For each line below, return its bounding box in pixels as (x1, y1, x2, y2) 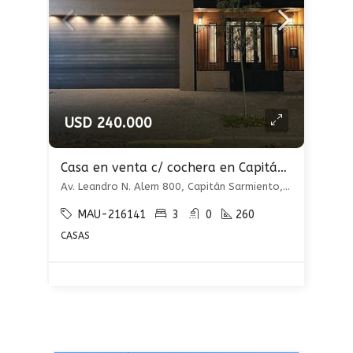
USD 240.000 (65, 114, 152, 132)
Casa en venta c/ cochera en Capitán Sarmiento (277, 160, 287, 175)
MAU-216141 (78, 208, 146, 221)
